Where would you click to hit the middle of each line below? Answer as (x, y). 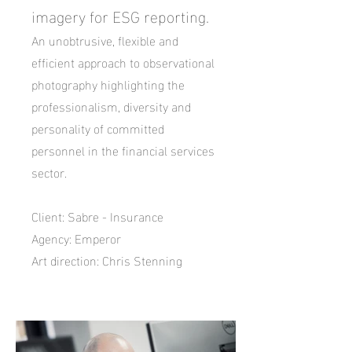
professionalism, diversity (100, 106)
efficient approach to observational (123, 62)
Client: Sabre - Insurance (97, 216)
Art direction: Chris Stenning (107, 260)
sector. (49, 172)
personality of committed (98, 128)
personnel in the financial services (123, 150)
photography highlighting (98, 84)
